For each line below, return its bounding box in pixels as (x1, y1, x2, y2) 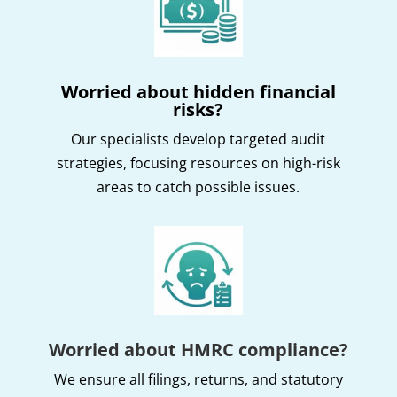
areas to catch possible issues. (97, 176, 300, 197)
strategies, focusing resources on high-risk (56, 152, 340, 173)
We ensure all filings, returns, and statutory (53, 369, 343, 389)
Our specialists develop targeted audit (71, 128, 326, 149)
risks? (173, 97, 224, 121)
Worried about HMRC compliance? (48, 337, 348, 362)
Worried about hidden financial (60, 79, 336, 104)
